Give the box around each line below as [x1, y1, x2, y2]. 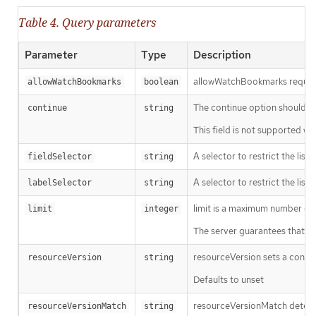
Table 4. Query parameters [18, 14, 156, 30]
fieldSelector [28, 151, 92, 162]
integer [144, 203, 178, 214]
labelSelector [28, 177, 92, 188]
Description [193, 47, 251, 62]
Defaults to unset [193, 273, 264, 286]
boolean [144, 76, 178, 87]
